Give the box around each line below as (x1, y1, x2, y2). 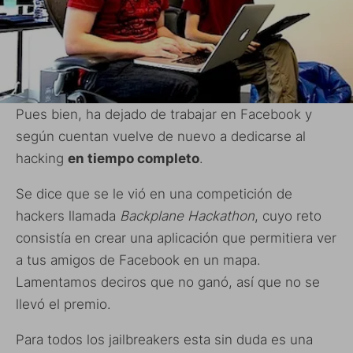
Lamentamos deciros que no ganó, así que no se (16, 273, 320, 290)
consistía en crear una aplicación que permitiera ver (16, 229, 336, 246)
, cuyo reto (255, 207, 321, 224)
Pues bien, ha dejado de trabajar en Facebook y (16, 106, 312, 122)
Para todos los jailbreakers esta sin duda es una (16, 331, 313, 347)
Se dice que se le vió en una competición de (16, 185, 292, 202)
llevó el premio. (16, 295, 111, 312)
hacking (16, 150, 68, 166)
